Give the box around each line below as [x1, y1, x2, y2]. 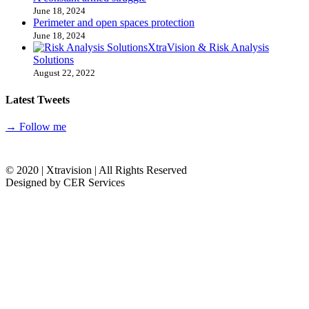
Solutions [33, 54, 74, 66]
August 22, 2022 [33, 68, 95, 79]
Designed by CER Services [6, 176, 125, 188]
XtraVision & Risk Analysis [148, 41, 269, 54]
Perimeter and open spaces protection [33, 17, 195, 29]
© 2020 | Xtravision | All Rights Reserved [6, 163, 187, 176]
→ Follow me [6, 120, 66, 132]
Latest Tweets [6, 93, 70, 106]
